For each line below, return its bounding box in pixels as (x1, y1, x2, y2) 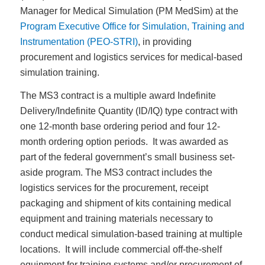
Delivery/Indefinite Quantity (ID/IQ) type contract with (20, 106, 238, 117)
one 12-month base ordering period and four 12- (20, 121, 220, 132)
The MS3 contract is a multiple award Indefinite (20, 91, 216, 101)
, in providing (137, 36, 192, 47)
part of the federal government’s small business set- (20, 152, 235, 163)
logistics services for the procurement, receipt (20, 183, 208, 193)
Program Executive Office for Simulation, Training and (20, 21, 244, 31)
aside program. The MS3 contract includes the (20, 167, 212, 178)
